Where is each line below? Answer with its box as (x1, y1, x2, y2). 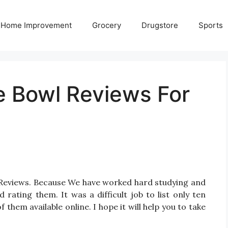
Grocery (92, 20, 121, 30)
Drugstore (141, 20, 178, 30)
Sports (198, 20, 223, 30)
